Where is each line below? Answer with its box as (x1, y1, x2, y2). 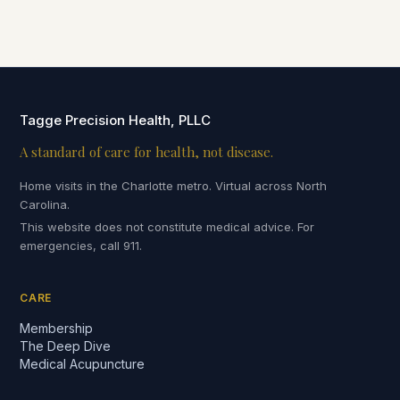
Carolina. (20, 197, 71, 212)
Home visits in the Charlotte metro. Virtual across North (20, 179, 328, 193)
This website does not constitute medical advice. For (20, 220, 315, 234)
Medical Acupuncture (20, 356, 146, 371)
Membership (20, 321, 94, 336)
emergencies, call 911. (20, 238, 143, 253)
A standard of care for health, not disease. (20, 143, 274, 161)
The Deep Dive (20, 338, 112, 354)
